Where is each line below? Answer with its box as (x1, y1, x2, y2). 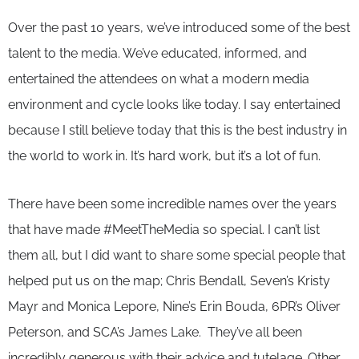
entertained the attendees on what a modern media (8, 71, 309, 87)
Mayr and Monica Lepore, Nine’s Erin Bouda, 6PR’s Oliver (8, 298, 341, 314)
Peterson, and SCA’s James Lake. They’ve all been (8, 324, 302, 340)
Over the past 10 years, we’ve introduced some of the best (8, 19, 350, 35)
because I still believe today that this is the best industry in (8, 122, 347, 138)
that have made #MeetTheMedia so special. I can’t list (8, 221, 320, 237)
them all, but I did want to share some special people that (8, 247, 345, 263)
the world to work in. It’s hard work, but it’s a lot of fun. (8, 147, 321, 163)
